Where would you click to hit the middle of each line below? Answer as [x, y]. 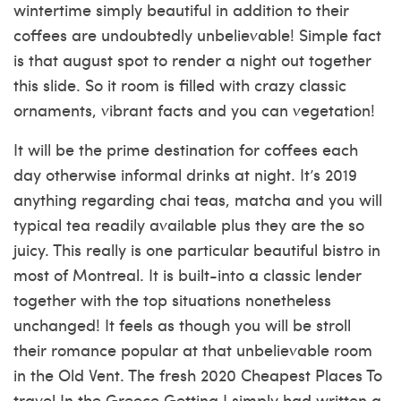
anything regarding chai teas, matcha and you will [198, 199]
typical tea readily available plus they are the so [189, 224]
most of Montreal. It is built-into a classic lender [188, 274]
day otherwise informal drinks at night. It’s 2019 [185, 174]
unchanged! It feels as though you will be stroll [182, 324]
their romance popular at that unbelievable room [193, 350]
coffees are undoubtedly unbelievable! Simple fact [197, 34]
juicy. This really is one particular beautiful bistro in [197, 249]
